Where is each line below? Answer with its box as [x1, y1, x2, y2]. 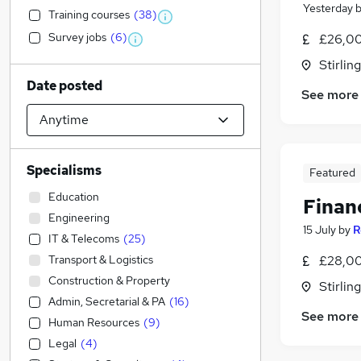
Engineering [48, 210, 110, 225]
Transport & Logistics [48, 252, 153, 267]
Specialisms [27, 162, 102, 179]
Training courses [48, 7, 130, 22]
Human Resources [48, 315, 139, 330]
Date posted [27, 77, 102, 94]
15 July [303, 222, 336, 238]
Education [48, 189, 99, 204]
